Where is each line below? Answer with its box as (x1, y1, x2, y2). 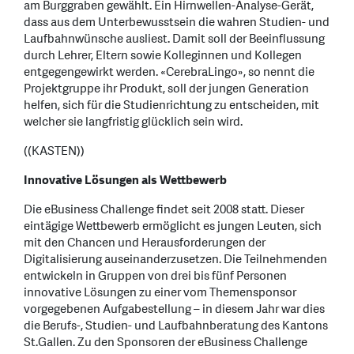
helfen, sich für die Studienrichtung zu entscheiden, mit (24, 96, 319, 114)
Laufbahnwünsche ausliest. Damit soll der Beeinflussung (24, 30, 325, 47)
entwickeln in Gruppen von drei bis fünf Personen (24, 267, 287, 284)
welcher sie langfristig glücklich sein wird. (24, 113, 243, 130)
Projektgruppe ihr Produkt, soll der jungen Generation (24, 80, 309, 97)
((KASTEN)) (24, 142, 85, 160)
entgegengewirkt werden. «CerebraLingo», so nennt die (24, 63, 314, 81)
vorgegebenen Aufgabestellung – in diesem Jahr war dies (24, 300, 325, 318)
